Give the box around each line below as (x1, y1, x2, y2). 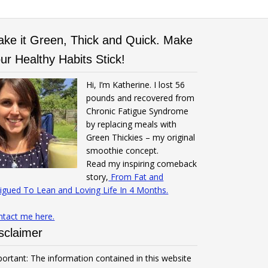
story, (86, 171, 109, 182)
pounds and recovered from (86, 92, 195, 103)
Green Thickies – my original (86, 132, 196, 143)
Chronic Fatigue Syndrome (86, 105, 189, 117)
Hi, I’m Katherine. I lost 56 (86, 79, 185, 90)
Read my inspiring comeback (86, 158, 197, 169)
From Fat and (108, 171, 164, 182)
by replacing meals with (86, 118, 177, 130)
